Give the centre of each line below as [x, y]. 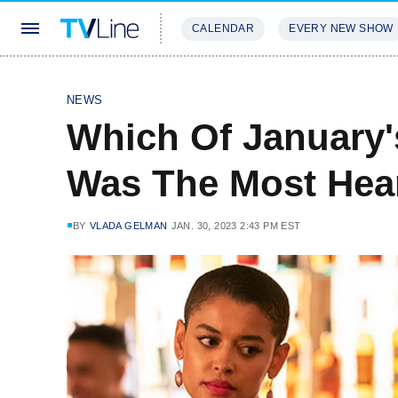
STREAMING [218, 81]
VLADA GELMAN [128, 226]
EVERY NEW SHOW [341, 28]
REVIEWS [304, 81]
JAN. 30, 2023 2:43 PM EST [236, 226]
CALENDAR [223, 28]
